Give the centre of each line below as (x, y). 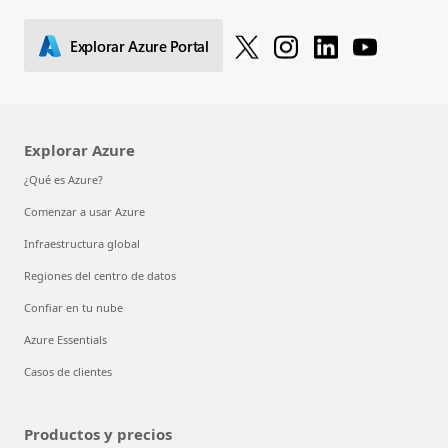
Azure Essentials (65, 340)
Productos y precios (98, 434)
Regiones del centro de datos (100, 276)
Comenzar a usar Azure (84, 212)
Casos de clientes (68, 372)
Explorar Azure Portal (139, 45)
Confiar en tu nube (73, 308)
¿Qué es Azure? (63, 180)
